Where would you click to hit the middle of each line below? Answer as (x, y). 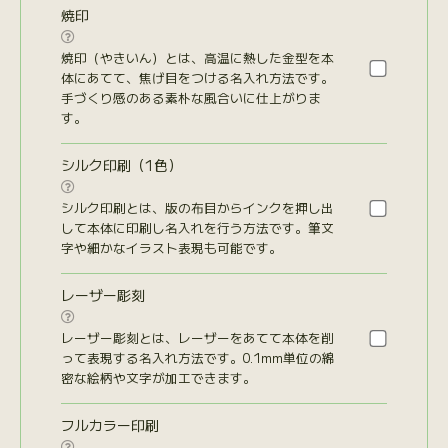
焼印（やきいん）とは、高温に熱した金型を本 (197, 58)
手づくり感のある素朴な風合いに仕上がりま (190, 98)
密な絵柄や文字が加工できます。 (158, 378)
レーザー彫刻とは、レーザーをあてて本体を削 (197, 338)
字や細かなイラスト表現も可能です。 (171, 248)
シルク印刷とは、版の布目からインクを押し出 (197, 208)
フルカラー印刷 (109, 425)
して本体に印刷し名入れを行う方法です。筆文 (197, 228)
